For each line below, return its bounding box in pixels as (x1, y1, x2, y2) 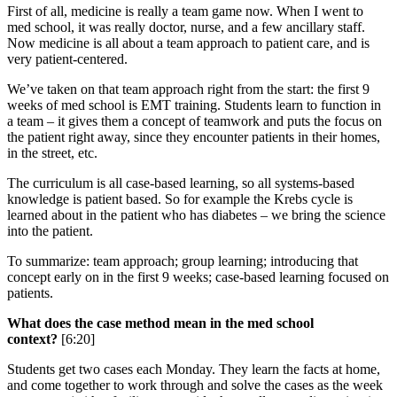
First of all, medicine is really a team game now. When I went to (7, 3, 363, 19)
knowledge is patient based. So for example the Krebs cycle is (7, 191, 353, 206)
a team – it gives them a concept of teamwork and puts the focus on (7, 113, 382, 128)
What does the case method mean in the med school (7, 315, 314, 331)
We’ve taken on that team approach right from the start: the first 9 (7, 81, 370, 97)
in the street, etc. (7, 144, 97, 160)
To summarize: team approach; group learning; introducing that (7, 253, 358, 269)
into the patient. (7, 222, 93, 238)
